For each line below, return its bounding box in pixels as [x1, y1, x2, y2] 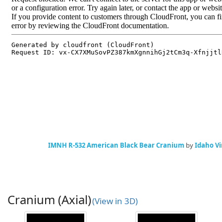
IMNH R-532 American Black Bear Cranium [48, 141, 184, 150]
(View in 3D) [92, 195, 138, 207]
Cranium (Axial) [7, 191, 91, 208]
